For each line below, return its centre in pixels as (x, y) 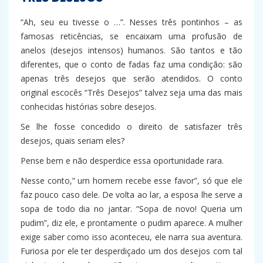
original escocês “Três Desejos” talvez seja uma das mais (131, 93)
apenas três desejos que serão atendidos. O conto (131, 79)
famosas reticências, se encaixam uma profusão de (131, 36)
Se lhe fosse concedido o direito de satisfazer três (131, 127)
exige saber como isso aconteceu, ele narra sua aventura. (131, 237)
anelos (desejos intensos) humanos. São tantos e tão (131, 50)
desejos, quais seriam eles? (73, 141)
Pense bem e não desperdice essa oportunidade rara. (122, 161)
